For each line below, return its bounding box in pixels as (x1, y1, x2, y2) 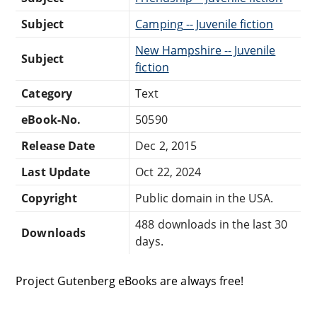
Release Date (21, 138, 95, 154)
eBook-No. (21, 112, 81, 128)
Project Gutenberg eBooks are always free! (16, 273, 243, 289)
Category (21, 86, 72, 102)
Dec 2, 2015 (135, 138, 197, 154)
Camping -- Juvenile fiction (135, 16, 274, 33)
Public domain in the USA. (135, 190, 274, 207)
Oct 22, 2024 (135, 164, 201, 180)
